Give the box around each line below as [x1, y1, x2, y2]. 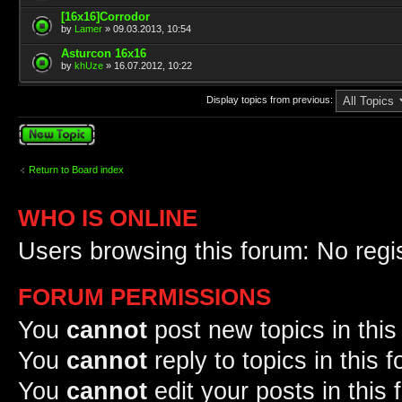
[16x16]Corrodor [61, 10, 150, 23]
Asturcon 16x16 [61, 47, 146, 60]
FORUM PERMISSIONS [18, 284, 271, 310]
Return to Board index [29, 163, 124, 175]
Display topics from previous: [206, 94, 336, 106]
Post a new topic [18, 123, 90, 134]
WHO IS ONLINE [18, 205, 197, 231]
